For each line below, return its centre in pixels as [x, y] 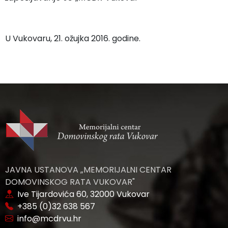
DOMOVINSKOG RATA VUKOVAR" [70, 182]
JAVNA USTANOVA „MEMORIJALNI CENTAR [88, 170]
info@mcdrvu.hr [47, 219]
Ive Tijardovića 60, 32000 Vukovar [81, 194]
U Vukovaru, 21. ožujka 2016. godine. [73, 38]
